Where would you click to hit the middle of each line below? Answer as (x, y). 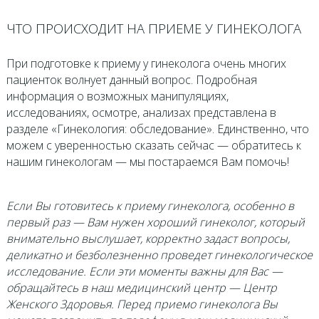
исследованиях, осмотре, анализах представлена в (141, 112)
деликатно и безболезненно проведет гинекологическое (159, 255)
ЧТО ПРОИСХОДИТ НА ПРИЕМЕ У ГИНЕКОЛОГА (153, 28)
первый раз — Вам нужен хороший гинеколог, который (155, 222)
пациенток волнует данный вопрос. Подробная (131, 79)
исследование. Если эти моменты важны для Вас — (144, 271)
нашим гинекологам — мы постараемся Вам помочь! (147, 161)
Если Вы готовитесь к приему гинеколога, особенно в (150, 205)
